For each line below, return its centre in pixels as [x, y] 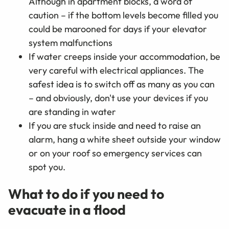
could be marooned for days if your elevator [118, 29]
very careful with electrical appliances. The [116, 71]
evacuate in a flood [67, 210]
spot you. [47, 167]
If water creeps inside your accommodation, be [124, 57]
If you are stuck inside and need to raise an [115, 126]
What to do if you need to [86, 194]
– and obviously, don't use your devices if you [118, 98]
